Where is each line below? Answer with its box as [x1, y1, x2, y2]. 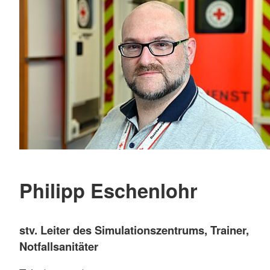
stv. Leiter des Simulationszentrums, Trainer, [19, 221, 249, 238]
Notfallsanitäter [19, 237, 98, 254]
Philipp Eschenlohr [19, 176, 198, 205]
